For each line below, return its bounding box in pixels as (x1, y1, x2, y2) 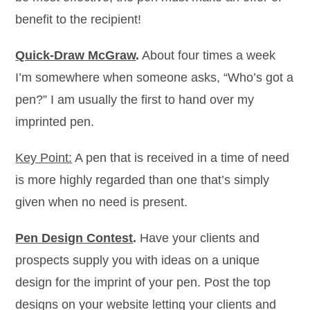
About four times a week (139, 48, 276, 62)
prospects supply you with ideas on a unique (15, 253, 260, 267)
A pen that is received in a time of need (72, 151, 290, 165)
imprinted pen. (15, 115, 95, 129)
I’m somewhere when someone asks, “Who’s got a (15, 71, 294, 84)
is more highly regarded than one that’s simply (15, 173, 270, 187)
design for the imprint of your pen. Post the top (15, 275, 271, 289)
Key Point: (15, 151, 73, 165)
